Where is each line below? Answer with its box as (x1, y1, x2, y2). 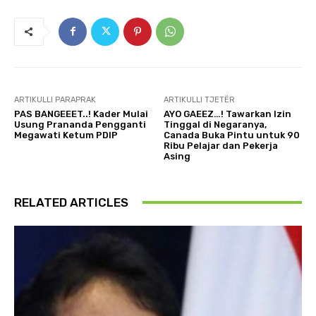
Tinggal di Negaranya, (164, 119, 267, 130)
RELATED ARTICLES (14, 195, 128, 209)
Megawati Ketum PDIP (14, 129, 118, 140)
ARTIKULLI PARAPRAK (14, 95, 96, 104)
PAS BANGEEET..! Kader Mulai (14, 108, 148, 119)
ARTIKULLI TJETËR (164, 95, 236, 104)
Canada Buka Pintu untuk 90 (164, 129, 300, 140)
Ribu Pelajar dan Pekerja (164, 140, 279, 151)
